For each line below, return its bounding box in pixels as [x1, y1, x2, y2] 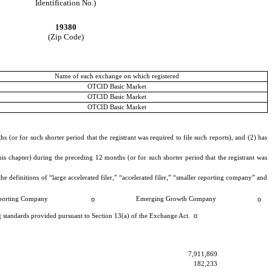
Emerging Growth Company [135, 195, 216, 202]
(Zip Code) [47, 32, 84, 41]
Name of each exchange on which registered [54, 72, 179, 80]
